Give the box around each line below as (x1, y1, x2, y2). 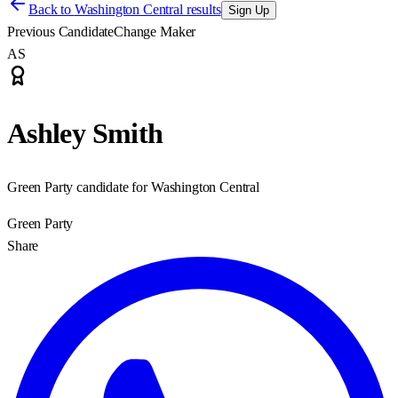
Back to (28, 2, 75, 17)
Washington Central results (74, 2, 221, 17)
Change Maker (114, 24, 196, 39)
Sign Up (227, 4, 269, 17)
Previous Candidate (7, 24, 115, 39)
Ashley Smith (7, 117, 163, 150)
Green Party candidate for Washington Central (7, 179, 259, 195)
